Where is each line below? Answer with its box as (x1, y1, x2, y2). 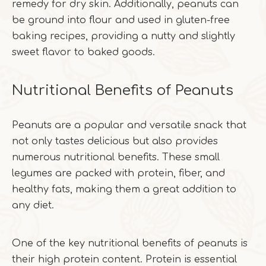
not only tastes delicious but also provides (12, 136, 218, 147)
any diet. (12, 200, 54, 211)
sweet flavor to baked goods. (12, 47, 155, 58)
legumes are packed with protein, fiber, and (12, 168, 225, 179)
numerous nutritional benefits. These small (12, 152, 220, 163)
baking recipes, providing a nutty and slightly (12, 31, 235, 42)
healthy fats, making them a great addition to (12, 184, 236, 195)
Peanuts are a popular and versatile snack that (12, 120, 246, 131)
